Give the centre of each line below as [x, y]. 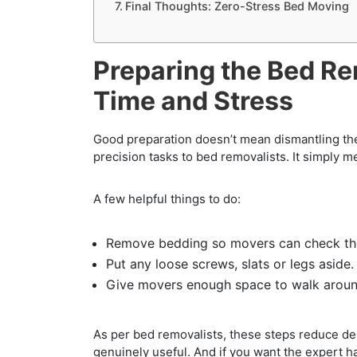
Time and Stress [193, 100]
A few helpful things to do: [167, 198]
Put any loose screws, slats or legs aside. [230, 263]
